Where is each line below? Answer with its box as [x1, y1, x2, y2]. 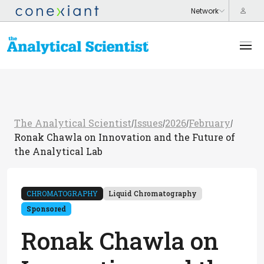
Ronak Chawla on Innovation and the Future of [14, 131, 235, 143]
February [189, 117, 230, 129]
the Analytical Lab [14, 145, 103, 157]
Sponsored [27, 204, 66, 213]
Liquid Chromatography [108, 189, 197, 198]
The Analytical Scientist [14, 117, 131, 129]
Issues [134, 117, 163, 129]
